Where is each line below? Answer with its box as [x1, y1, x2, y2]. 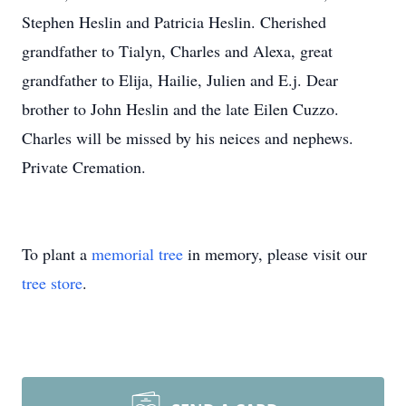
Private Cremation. [22, 156, 146, 178]
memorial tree [92, 243, 183, 265]
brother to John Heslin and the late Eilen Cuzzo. [22, 98, 339, 120]
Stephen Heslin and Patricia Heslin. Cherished [22, 11, 326, 33]
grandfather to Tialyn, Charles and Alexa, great [22, 40, 333, 62]
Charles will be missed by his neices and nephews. [22, 127, 353, 149]
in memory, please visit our [183, 243, 367, 265]
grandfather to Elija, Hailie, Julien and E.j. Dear [22, 69, 338, 91]
